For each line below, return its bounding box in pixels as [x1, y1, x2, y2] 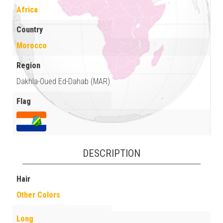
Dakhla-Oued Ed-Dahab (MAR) [16, 76, 110, 86]
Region [16, 60, 40, 70]
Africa [16, 4, 38, 14]
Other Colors [16, 190, 60, 200]
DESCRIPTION [83, 147, 140, 160]
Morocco [16, 40, 47, 50]
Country [16, 24, 43, 34]
